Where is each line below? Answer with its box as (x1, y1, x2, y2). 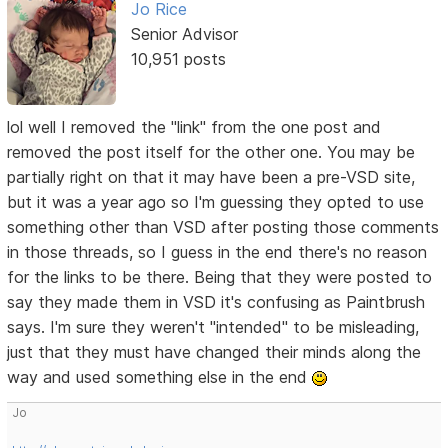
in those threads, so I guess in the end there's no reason (7, 242, 428, 263)
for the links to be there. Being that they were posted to (7, 267, 433, 288)
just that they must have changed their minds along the (7, 342, 422, 363)
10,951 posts (130, 49, 226, 70)
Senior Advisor (130, 24, 238, 45)
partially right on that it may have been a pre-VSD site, (7, 167, 416, 188)
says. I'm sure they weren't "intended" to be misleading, (7, 317, 420, 338)
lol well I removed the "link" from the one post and (7, 117, 382, 138)
